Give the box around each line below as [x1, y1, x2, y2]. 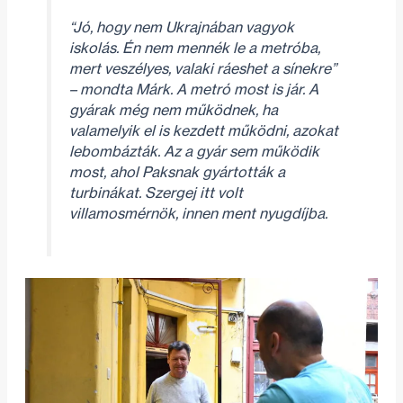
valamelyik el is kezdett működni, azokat [68, 121, 338, 139]
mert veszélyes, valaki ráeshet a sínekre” [68, 58, 336, 77]
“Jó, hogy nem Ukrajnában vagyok [68, 17, 294, 36]
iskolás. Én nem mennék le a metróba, [68, 38, 320, 57]
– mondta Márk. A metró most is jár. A [68, 79, 318, 98]
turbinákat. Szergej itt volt [68, 183, 243, 201]
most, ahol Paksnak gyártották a [68, 162, 285, 181]
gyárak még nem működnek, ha [68, 100, 278, 119]
